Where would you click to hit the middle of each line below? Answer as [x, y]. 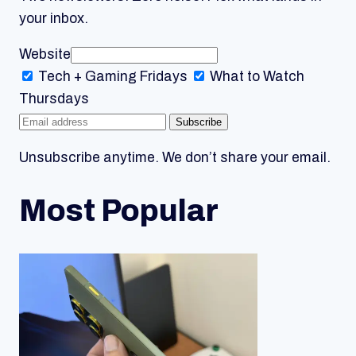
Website [45, 55]
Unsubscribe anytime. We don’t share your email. [175, 157]
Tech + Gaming [87, 77]
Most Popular [119, 211]
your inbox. [54, 18]
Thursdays [54, 99]
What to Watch [257, 77]
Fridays [164, 77]
